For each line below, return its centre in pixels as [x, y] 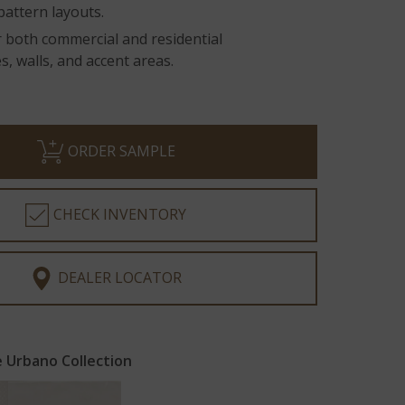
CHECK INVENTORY [120, 214]
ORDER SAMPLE [121, 151]
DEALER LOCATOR [120, 278]
